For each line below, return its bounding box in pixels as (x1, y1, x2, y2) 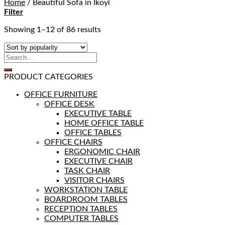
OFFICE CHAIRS (44, 138, 102, 147)
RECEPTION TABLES (44, 205, 118, 213)
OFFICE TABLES (64, 129, 122, 137)
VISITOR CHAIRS (64, 176, 125, 185)
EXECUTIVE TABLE (64, 109, 132, 118)
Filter (4, 8, 23, 17)
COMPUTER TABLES (44, 214, 119, 223)
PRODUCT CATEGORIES (4, 73, 93, 81)
